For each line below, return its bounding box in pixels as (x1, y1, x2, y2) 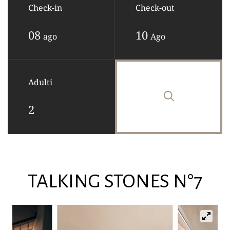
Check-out (136, 2, 175, 13)
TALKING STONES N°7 (28, 171, 202, 191)
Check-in (28, 2, 62, 13)
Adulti (28, 76, 52, 88)
